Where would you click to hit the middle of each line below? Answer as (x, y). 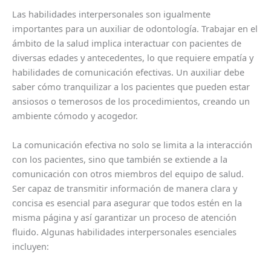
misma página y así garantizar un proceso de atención (124, 217)
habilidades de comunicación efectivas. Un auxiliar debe (128, 72)
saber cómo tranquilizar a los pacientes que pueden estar (131, 87)
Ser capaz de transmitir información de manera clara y (125, 188)
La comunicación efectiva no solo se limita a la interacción (132, 144)
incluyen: (31, 246)
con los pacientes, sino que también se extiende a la (120, 159)
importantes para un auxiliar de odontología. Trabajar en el (135, 29)
